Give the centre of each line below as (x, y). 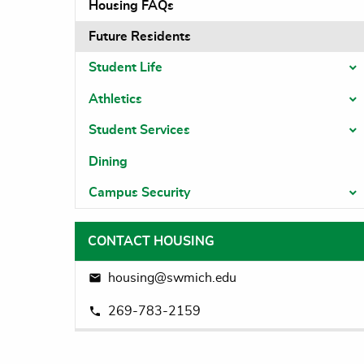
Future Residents (140, 37)
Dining (108, 161)
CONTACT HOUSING (151, 242)
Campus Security (139, 192)
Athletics (115, 99)
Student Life (126, 68)
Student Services (139, 130)
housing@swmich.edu (172, 278)
